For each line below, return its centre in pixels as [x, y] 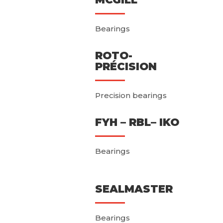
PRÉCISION [126, 67]
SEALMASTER [134, 189]
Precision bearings [131, 96]
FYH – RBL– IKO [137, 122]
